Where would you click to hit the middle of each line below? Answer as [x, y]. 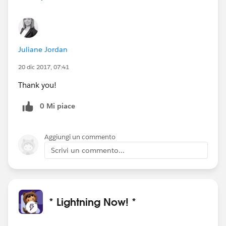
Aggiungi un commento [80, 137]
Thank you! [37, 85]
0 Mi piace [58, 106]
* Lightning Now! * [93, 202]
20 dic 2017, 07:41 [44, 67]
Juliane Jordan [43, 49]
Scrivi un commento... [88, 150]
